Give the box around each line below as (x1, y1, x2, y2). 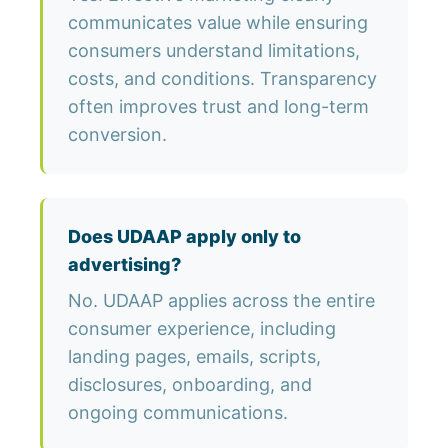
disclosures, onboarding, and (68, 374, 312, 396)
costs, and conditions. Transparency (68, 68, 377, 90)
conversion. (68, 124, 167, 146)
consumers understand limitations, (68, 40, 360, 62)
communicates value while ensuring (68, 12, 368, 34)
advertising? (68, 254, 181, 276)
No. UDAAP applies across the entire (68, 290, 375, 312)
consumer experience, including (68, 318, 336, 340)
